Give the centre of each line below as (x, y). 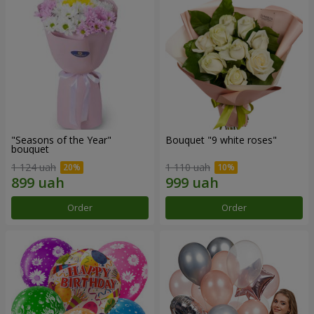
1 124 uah (34, 167)
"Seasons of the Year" (61, 140)
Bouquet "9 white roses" (248, 140)
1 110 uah (188, 167)
